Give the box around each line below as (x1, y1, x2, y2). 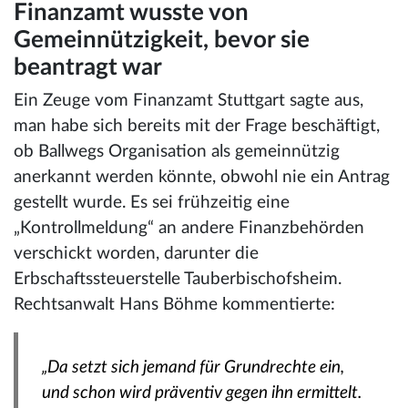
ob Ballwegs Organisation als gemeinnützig (14, 142, 340, 160)
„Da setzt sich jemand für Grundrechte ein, (41, 359, 344, 377)
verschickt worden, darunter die (14, 244, 259, 262)
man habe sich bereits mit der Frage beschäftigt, (14, 117, 380, 135)
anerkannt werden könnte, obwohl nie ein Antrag (14, 168, 390, 186)
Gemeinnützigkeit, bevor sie (14, 27, 310, 52)
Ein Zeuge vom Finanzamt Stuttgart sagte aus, (14, 91, 363, 109)
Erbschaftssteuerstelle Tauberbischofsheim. (14, 270, 342, 288)
